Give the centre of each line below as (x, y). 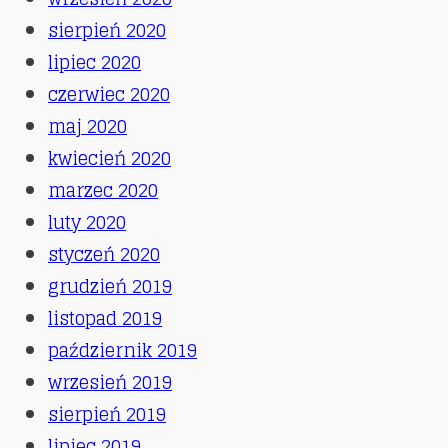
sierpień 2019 (107, 413)
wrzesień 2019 (110, 381)
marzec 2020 (103, 189)
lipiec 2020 (94, 61)
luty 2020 (87, 221)
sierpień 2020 (107, 29)
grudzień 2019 (110, 285)
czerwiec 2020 (109, 93)
